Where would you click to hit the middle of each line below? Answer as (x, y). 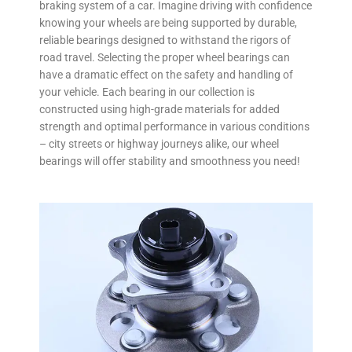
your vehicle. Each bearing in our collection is (147, 92)
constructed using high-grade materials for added (159, 110)
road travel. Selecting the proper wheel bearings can (165, 58)
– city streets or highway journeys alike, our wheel (159, 144)
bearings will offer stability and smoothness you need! (170, 161)
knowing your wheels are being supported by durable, (168, 23)
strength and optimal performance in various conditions (174, 127)
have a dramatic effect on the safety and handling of (166, 75)
